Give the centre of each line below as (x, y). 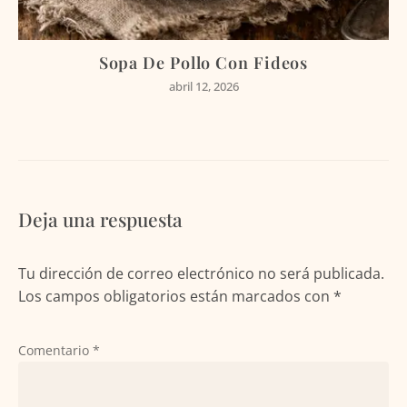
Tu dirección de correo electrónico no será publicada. (201, 273)
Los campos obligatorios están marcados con (176, 296)
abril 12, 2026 (203, 86)
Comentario (55, 350)
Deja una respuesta (100, 218)
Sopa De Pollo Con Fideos (203, 62)
